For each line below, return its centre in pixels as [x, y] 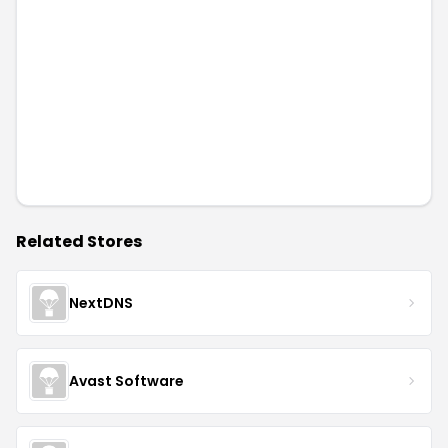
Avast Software [126, 380]
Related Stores [79, 241]
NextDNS [101, 302]
